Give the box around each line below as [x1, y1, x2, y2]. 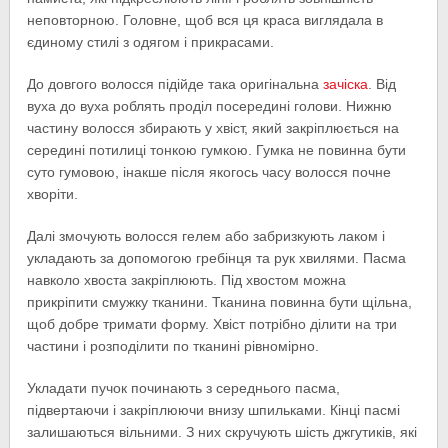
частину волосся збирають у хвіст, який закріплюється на [27, 120, 400, 137]
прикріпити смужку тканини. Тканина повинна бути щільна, [27, 294, 413, 311]
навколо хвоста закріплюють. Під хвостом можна [27, 272, 347, 289]
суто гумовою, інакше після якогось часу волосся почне [27, 164, 392, 181]
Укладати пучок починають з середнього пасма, [27, 380, 341, 397]
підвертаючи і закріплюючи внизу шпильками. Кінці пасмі [27, 402, 401, 419]
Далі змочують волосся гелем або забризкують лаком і [27, 228, 386, 245]
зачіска [323, 76, 369, 93]
